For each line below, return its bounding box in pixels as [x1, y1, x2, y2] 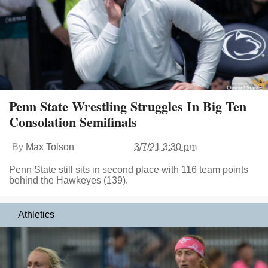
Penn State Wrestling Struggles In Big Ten [9, 96, 246, 116]
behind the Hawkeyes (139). [9, 175, 128, 185]
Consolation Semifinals [9, 111, 137, 132]
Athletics [18, 209, 54, 220]
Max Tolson [26, 141, 74, 152]
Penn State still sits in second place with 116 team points [9, 164, 248, 175]
